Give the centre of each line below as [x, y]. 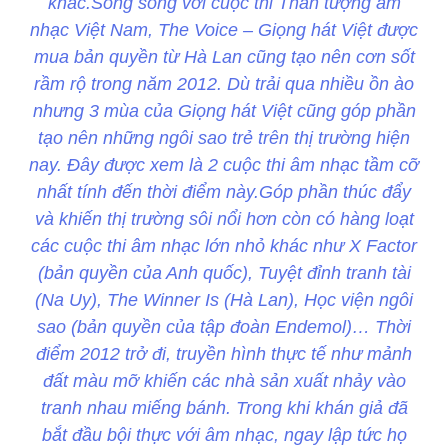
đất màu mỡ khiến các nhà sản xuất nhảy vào [224, 381]
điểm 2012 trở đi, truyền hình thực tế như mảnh [224, 354]
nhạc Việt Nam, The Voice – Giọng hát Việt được [224, 30]
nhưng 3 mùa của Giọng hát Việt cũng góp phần [224, 111]
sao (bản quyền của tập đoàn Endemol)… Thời [224, 327]
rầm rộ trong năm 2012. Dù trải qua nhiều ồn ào [224, 84]
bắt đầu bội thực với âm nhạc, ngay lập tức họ [224, 435]
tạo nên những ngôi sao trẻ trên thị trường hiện [224, 138]
